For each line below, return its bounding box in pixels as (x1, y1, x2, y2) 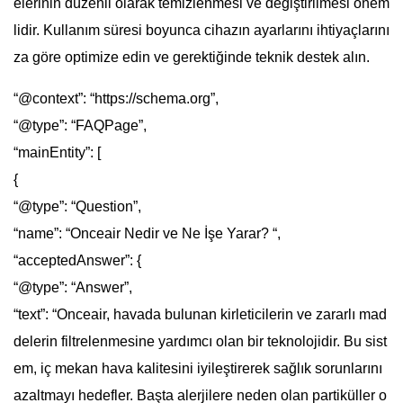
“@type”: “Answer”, (13, 279, 132, 295)
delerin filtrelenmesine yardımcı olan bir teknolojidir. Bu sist (13, 333, 387, 349)
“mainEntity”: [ (13, 144, 101, 160)
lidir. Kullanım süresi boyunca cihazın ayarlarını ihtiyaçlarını (13, 22, 390, 38)
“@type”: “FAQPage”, (13, 117, 147, 133)
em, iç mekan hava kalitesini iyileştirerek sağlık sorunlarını (13, 360, 382, 376)
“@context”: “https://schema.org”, (13, 90, 219, 106)
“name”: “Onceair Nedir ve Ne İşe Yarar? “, (13, 225, 281, 241)
